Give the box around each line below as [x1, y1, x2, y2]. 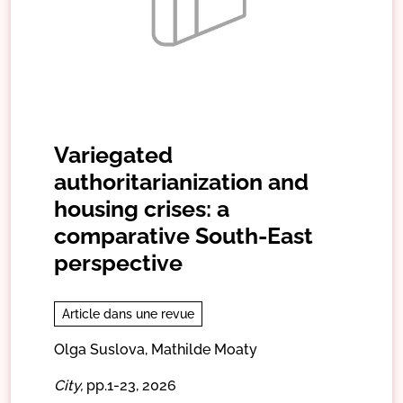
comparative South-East [54, 221, 313, 249]
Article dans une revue [62, 306, 194, 321]
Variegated [54, 140, 173, 168]
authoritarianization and [54, 167, 309, 195]
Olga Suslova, [54, 340, 148, 358]
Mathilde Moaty [151, 340, 257, 358]
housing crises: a [54, 194, 229, 222]
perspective [54, 248, 183, 276]
